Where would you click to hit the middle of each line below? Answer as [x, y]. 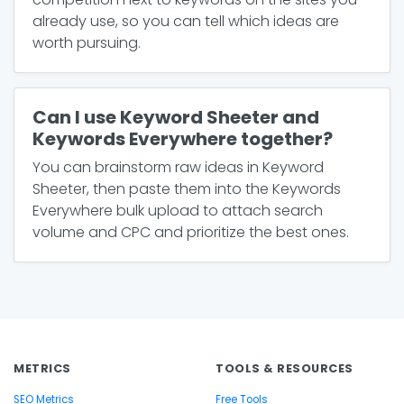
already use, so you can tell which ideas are [186, 21]
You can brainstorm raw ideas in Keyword [178, 167]
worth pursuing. [87, 43]
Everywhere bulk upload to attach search [178, 211]
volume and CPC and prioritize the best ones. [191, 232]
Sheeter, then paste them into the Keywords [187, 189]
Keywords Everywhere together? [183, 139]
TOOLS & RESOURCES [285, 368]
